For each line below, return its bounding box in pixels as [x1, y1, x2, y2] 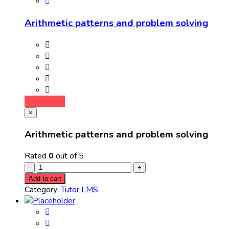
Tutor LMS [61, 184, 98, 196]
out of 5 [54, 150, 84, 162]
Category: [25, 184, 61, 196]
